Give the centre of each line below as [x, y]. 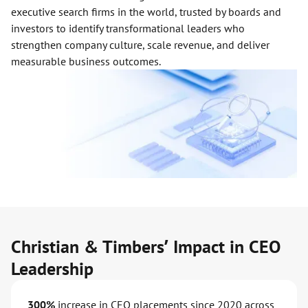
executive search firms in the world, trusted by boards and [146, 12]
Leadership [52, 269]
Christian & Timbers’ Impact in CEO [146, 247]
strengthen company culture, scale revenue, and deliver [140, 45]
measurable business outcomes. [86, 61]
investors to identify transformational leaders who [128, 28]
